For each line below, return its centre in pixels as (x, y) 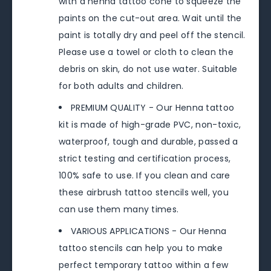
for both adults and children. (121, 86)
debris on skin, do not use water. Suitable (148, 69)
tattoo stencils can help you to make (141, 248)
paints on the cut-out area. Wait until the (150, 18)
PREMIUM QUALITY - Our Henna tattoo (153, 108)
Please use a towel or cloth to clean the (146, 52)
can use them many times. (119, 210)
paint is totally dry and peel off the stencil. (152, 35)
